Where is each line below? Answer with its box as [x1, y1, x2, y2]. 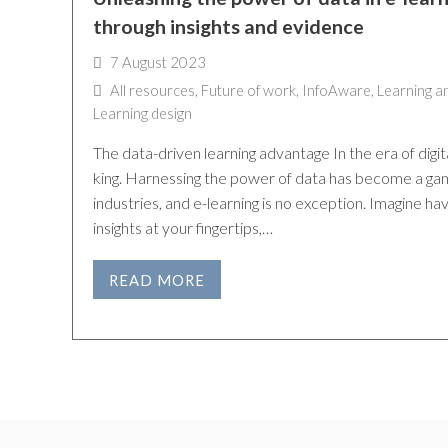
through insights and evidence [93, 14, 364, 38]
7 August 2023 [110, 52, 206, 71]
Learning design [93, 103, 192, 122]
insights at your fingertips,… [93, 217, 273, 237]
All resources [110, 80, 195, 99]
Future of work [201, 80, 296, 99]
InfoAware [302, 80, 371, 99]
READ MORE [108, 270, 205, 289]
